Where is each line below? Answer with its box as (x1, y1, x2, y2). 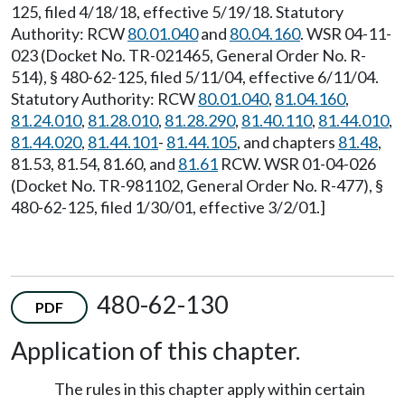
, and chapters (237, 132, 338, 153)
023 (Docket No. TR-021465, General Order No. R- (11, 45, 366, 66)
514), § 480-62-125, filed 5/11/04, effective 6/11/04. (11, 67, 379, 88)
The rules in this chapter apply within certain (54, 379, 365, 400)
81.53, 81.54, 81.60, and (11, 154, 178, 174)
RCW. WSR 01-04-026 (218, 154, 376, 174)
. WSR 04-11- (300, 24, 391, 44)
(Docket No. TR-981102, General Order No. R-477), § (11, 175, 383, 196)
